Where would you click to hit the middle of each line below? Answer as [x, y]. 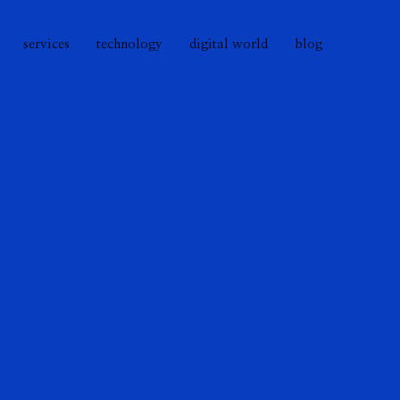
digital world [229, 44]
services [46, 44]
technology [129, 44]
